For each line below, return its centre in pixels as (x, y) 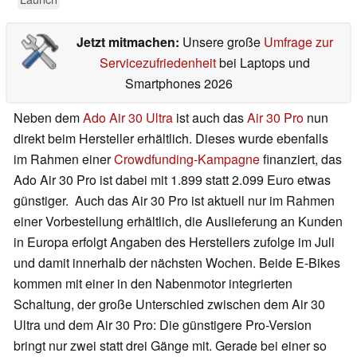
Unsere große (223, 42)
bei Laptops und (263, 63)
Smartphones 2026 (178, 84)
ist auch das (210, 118)
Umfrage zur (298, 42)
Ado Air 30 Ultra (128, 118)
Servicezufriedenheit (157, 63)
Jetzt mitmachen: (129, 42)
